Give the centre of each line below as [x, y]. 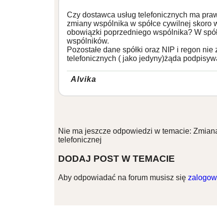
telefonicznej [80, 139]
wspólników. [88, 41]
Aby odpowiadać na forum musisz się [123, 177]
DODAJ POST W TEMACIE [116, 158]
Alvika [84, 79]
